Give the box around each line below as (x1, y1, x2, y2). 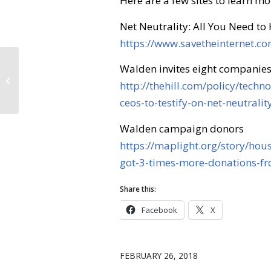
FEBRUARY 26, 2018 (120, 250, 198, 262)
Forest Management (21, 74, 95, 85)
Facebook (142, 204, 177, 216)
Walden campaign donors (120, 121, 244, 135)
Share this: (120, 184, 156, 195)
